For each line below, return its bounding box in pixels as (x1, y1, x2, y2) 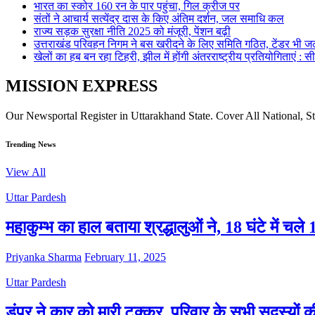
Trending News (6, 140, 56, 149)
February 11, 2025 (84, 251, 166, 264)
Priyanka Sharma (6, 251, 82, 264)
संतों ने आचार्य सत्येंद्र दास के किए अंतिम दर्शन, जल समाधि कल (34, 12, 284, 25)
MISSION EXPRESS (6, 77, 157, 96)
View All (6, 166, 46, 179)
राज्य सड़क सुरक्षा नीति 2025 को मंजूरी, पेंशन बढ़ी (34, 25, 231, 37)
